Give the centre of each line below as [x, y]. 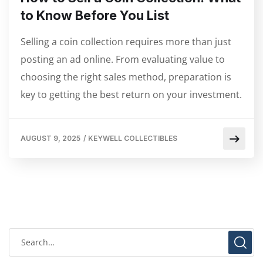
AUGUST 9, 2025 [50, 138]
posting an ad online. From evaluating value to [123, 59]
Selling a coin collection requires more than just [126, 41]
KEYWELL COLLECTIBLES [133, 138]
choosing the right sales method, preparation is [126, 77]
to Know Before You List [95, 15]
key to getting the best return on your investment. [131, 94]
